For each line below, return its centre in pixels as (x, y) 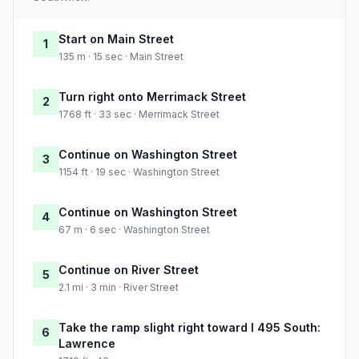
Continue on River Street (129, 270)
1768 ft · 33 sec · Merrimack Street (139, 115)
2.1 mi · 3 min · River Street (119, 288)
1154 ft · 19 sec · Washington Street (139, 172)
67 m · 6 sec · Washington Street (134, 230)
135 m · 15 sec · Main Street (121, 57)
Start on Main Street (116, 39)
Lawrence (87, 344)
